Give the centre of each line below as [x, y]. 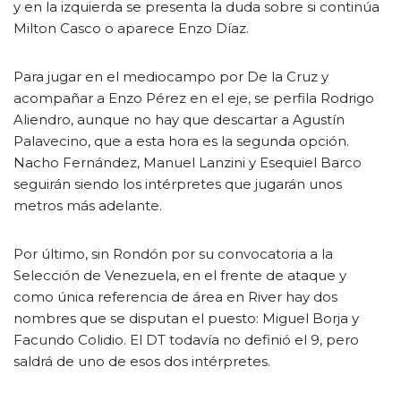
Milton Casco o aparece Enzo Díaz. [131, 28]
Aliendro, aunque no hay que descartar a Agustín [179, 119]
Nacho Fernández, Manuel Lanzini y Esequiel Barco [188, 162]
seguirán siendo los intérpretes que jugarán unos [178, 184]
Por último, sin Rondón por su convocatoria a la [173, 254]
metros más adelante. [88, 205]
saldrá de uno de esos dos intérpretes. [142, 361]
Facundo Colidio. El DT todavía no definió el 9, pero [186, 340]
